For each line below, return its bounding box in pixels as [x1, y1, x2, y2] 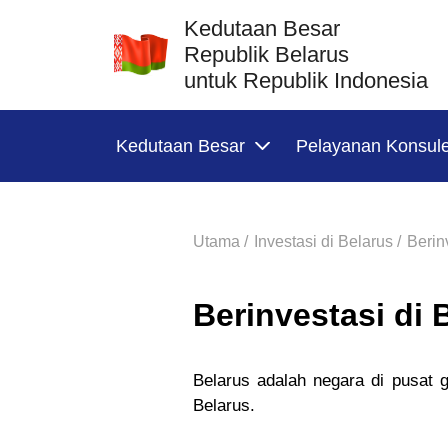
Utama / [193, 233, 248, 250]
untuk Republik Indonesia [184, 68, 428, 93]
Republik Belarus [184, 42, 349, 67]
